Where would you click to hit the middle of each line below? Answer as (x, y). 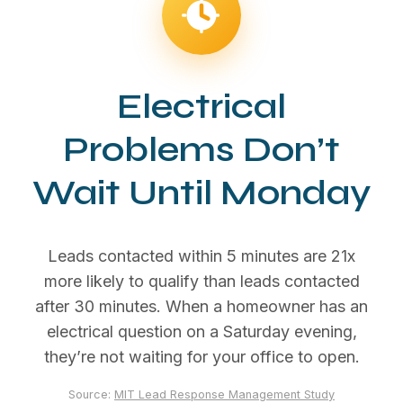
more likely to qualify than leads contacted (201, 281)
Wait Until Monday (201, 192)
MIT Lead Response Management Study (224, 394)
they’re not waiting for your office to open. (201, 356)
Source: (91, 394)
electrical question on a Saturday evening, (201, 331)
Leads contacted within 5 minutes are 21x (201, 255)
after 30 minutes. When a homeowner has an (201, 306)
